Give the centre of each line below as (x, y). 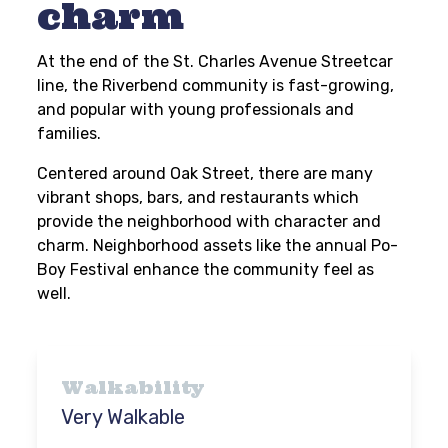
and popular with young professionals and (196, 109)
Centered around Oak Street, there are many (205, 173)
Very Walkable (123, 417)
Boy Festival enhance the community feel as (206, 269)
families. (69, 133)
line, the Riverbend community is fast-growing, (216, 85)
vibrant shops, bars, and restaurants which (198, 197)
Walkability (133, 387)
